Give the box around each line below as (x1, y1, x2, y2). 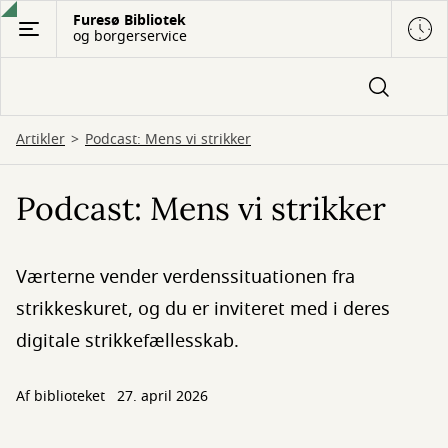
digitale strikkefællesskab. (16, 328, 239, 354)
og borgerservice (73, 26, 187, 47)
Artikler (16, 129, 65, 150)
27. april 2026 (117, 386, 208, 407)
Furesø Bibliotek (73, 10, 186, 31)
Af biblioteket (16, 386, 109, 407)
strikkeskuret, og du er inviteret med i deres (16, 296, 390, 322)
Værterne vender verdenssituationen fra (16, 264, 355, 290)
